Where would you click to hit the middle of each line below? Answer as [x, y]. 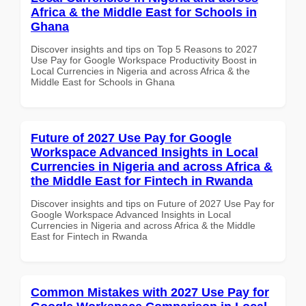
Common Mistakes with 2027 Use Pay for [150, 292]
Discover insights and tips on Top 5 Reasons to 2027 [144, 49]
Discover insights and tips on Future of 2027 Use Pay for [153, 203]
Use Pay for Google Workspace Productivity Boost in [144, 60]
